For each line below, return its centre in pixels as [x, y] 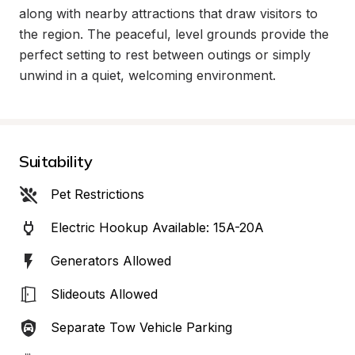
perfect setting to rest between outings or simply [165, 55]
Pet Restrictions [97, 194]
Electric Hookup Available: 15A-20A [157, 227]
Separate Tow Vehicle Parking [141, 327]
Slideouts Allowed [104, 294]
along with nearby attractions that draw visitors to [168, 13]
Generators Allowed [111, 261]
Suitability [56, 161]
